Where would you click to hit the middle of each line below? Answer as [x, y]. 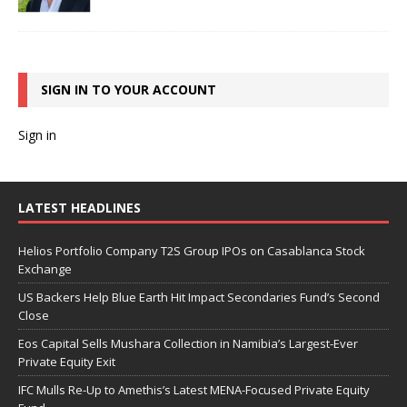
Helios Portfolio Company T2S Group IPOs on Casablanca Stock [192, 250]
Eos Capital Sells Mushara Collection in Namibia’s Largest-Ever [188, 343]
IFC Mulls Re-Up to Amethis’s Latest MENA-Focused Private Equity [194, 389]
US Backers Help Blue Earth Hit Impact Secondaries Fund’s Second [199, 297]
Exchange [45, 268]
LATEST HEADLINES [79, 207]
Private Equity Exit [67, 361]
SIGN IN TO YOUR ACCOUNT [129, 89]
